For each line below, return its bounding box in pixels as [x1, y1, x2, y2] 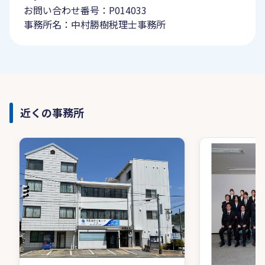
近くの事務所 [20, 105, 84, 120]
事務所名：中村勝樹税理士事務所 [24, 17, 166, 31]
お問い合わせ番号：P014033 [24, 3, 147, 17]
